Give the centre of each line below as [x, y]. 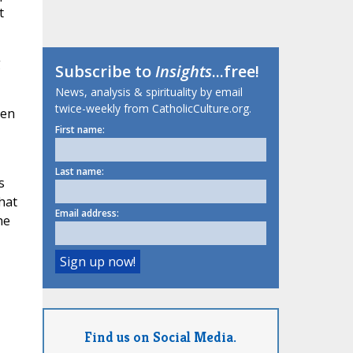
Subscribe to [105, 72]
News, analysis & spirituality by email [149, 92]
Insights [183, 72]
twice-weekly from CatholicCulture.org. [153, 109]
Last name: [79, 172]
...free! [235, 72]
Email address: [87, 214]
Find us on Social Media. [160, 336]
